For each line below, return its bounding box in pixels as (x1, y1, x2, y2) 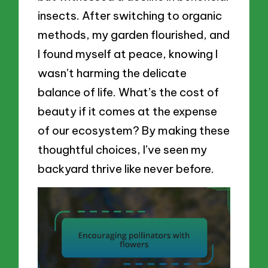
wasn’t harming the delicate (38, 65, 187, 80)
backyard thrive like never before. (38, 161, 215, 176)
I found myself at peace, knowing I (38, 46, 218, 61)
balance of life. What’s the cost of (38, 84, 220, 99)
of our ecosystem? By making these (38, 123, 230, 138)
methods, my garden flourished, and (38, 27, 230, 42)
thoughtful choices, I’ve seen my (38, 142, 208, 157)
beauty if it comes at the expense (38, 103, 218, 118)
